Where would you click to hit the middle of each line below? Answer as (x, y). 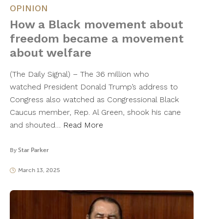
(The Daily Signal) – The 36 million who (79, 74)
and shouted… (36, 125)
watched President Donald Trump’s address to (94, 87)
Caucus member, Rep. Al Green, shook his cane (95, 112)
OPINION (29, 8)
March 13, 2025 (39, 170)
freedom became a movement (97, 39)
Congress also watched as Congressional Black (94, 100)
